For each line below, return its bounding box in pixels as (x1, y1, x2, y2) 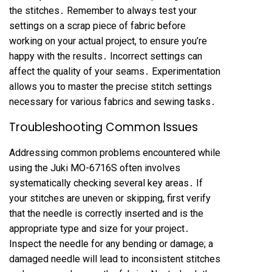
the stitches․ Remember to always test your (9, 5, 197, 16)
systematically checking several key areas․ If (9, 177, 203, 189)
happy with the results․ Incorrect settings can (9, 50, 202, 62)
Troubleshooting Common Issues (9, 119, 198, 135)
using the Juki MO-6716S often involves (9, 162, 180, 174)
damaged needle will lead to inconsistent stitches (9, 253, 220, 265)
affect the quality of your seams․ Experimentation (9, 66, 220, 77)
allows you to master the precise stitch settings (9, 81, 212, 92)
